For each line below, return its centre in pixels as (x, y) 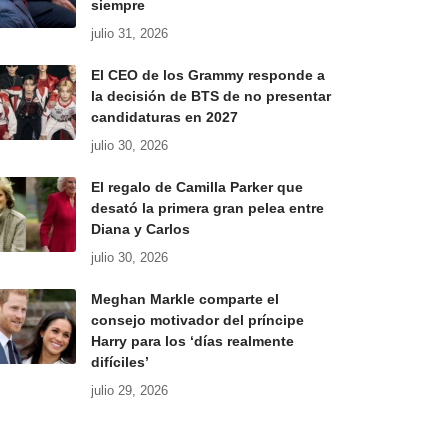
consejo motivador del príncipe (197, 320)
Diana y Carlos (140, 229)
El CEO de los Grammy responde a (207, 75)
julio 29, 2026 (129, 391)
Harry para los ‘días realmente (192, 341)
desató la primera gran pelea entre (207, 208)
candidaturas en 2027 (164, 117)
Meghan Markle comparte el (184, 299)
